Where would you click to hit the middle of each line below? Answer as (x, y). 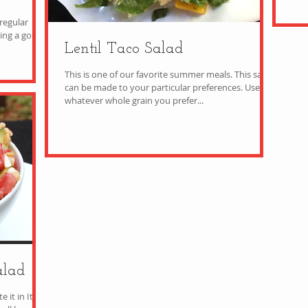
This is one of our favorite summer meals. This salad (150, 74)
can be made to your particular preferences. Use (155, 87)
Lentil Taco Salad (124, 49)
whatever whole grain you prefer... (134, 100)
